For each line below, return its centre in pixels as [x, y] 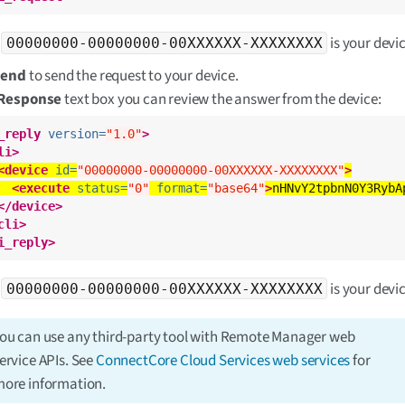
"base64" [236, 188]
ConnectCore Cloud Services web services [223, 360]
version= [77, 134]
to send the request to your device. [132, 76]
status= [103, 188]
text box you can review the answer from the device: [221, 99]
